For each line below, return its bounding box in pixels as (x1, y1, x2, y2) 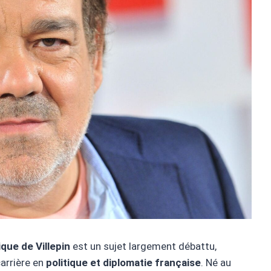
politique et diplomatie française (46, 256, 201, 269)
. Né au (201, 256, 231, 269)
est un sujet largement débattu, (70, 240, 217, 253)
